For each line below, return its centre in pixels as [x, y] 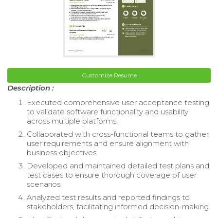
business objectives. [62, 153]
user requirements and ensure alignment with [108, 144]
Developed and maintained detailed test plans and [118, 166]
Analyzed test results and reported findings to [108, 198]
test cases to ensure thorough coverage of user [112, 175]
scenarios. [44, 184]
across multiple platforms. [72, 121]
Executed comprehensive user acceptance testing [118, 103]
